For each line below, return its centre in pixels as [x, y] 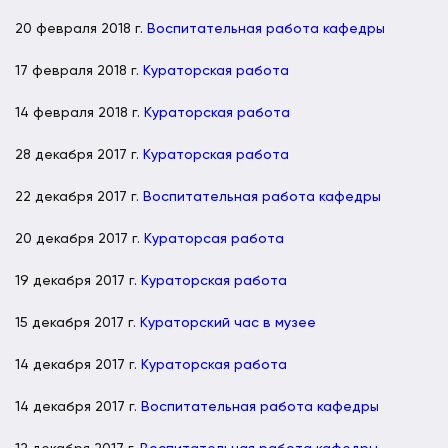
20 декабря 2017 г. [79, 238]
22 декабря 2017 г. [79, 196]
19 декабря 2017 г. [78, 280]
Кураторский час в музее [228, 322]
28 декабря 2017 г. [79, 154]
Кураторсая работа [214, 238]
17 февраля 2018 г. [79, 70]
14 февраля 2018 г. [79, 112]
